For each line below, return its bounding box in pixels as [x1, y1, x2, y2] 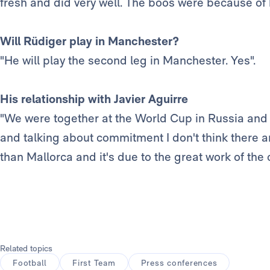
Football [13, 258, 48, 268]
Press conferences [140, 258, 218, 268]
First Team [72, 258, 116, 268]
